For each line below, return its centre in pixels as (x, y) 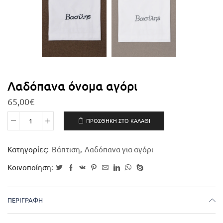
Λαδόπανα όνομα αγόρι (72, 86)
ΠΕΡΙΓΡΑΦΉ (25, 200)
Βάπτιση (66, 150)
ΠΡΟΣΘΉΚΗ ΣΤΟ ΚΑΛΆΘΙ (118, 121)
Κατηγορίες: (29, 150)
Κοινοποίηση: (30, 168)
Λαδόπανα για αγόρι (119, 150)
